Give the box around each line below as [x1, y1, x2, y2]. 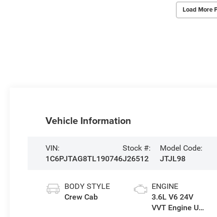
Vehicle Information [45, 113, 131, 127]
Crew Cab [64, 192, 98, 201]
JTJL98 [160, 154, 186, 163]
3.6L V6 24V [151, 192, 193, 201]
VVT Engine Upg [151, 202, 207, 212]
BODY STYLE [64, 181, 110, 191]
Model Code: [160, 143, 203, 153]
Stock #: [122, 143, 151, 153]
